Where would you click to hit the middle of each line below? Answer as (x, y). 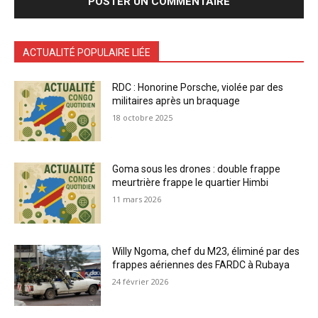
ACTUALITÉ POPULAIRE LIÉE (87, 52)
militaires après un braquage (176, 100)
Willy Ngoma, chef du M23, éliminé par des (206, 251)
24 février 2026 (141, 281)
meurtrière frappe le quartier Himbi (191, 183)
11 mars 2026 (137, 199)
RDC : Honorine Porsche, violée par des (198, 87)
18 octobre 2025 (143, 117)
